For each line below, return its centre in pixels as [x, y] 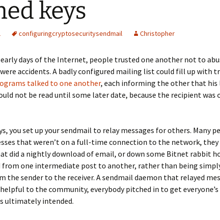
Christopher [157, 33]
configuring [35, 33]
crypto [62, 33]
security [84, 33]
